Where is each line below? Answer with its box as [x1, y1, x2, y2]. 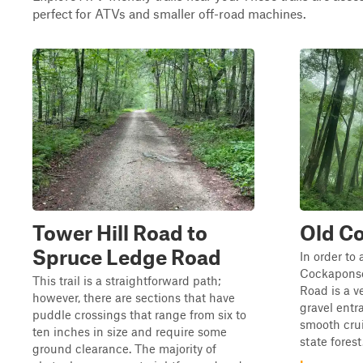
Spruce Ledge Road [32, 245, 221, 269]
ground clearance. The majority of [32, 341, 216, 356]
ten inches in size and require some [32, 324, 227, 339]
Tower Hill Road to [32, 220, 207, 245]
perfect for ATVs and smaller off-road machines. [32, 6, 306, 21]
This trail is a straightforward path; [32, 273, 221, 288]
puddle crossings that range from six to [32, 307, 246, 322]
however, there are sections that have [32, 290, 235, 305]
